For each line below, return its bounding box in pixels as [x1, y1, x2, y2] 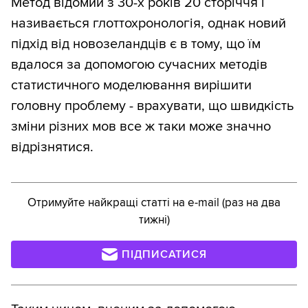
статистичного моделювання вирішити [11, 77, 252, 94]
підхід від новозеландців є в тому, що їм [11, 36, 261, 53]
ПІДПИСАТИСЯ [122, 247, 207, 262]
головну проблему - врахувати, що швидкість [11, 98, 294, 115]
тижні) [138, 212, 170, 228]
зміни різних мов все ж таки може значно [11, 118, 271, 135]
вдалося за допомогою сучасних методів [11, 56, 267, 74]
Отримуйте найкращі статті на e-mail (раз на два [27, 195, 280, 210]
